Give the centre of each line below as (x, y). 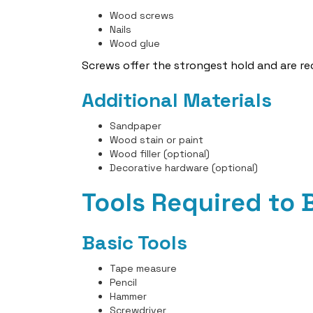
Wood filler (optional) (160, 154)
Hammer (128, 296)
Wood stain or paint (156, 140)
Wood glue (135, 43)
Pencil (123, 282)
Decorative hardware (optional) (184, 168)
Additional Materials (177, 100)
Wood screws (142, 15)
